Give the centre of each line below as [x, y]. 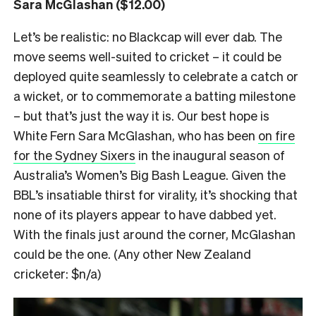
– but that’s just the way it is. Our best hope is [141, 116]
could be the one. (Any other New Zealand [132, 254]
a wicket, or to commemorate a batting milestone [154, 96]
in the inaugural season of [210, 155]
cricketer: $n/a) [57, 274]
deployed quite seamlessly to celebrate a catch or [156, 76]
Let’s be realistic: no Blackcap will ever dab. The [148, 37]
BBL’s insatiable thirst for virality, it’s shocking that [156, 195]
